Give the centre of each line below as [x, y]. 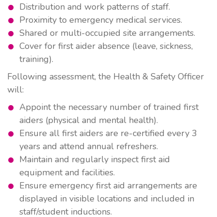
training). [36, 59]
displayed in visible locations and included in [107, 199]
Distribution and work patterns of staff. [95, 7]
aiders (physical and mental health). [89, 120]
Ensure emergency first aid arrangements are [108, 186]
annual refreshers [122, 146]
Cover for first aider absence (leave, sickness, [106, 46]
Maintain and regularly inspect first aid [95, 159]
